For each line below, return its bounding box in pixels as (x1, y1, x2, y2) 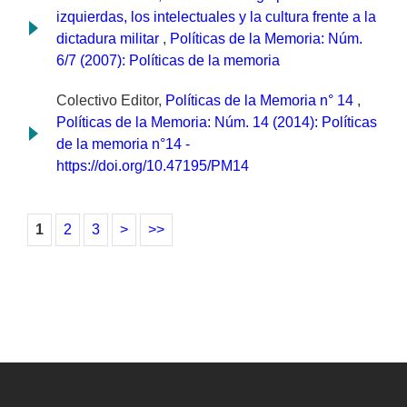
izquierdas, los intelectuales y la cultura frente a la (56, 9, 376, 25)
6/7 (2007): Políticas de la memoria (56, 53, 280, 69)
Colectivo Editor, (56, 93, 165, 109)
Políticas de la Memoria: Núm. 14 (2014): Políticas (56, 114, 377, 131)
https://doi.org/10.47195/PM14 (56, 158, 249, 174)
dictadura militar (56, 31, 163, 47)
